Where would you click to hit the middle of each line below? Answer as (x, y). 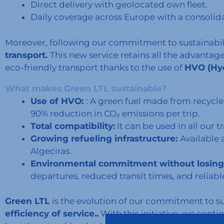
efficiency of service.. (52, 214)
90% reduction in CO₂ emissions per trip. (115, 113)
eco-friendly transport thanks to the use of (95, 67)
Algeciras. (51, 151)
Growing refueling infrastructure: (105, 138)
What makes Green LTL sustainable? (86, 88)
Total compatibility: (73, 126)
